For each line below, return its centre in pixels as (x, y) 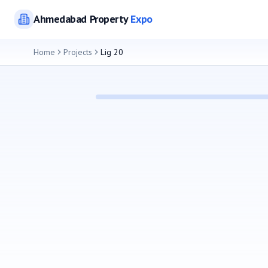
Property (109, 19)
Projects (78, 52)
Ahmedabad (60, 19)
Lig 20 (112, 52)
